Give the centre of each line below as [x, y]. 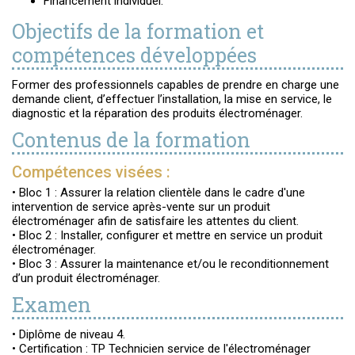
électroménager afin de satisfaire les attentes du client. [155, 221]
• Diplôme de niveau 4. [69, 334]
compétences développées [134, 55]
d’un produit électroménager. [86, 278]
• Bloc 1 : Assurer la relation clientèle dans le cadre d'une [158, 193]
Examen [52, 305]
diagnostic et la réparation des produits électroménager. [157, 113]
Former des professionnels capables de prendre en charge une [176, 85]
